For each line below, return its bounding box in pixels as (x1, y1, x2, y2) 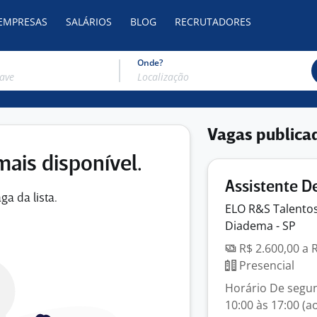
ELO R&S (225, 201, 273, 217)
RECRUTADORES (175, 15, 251, 28)
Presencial (236, 258, 294, 273)
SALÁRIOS (66, 15, 112, 28)
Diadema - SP (225, 218, 296, 234)
